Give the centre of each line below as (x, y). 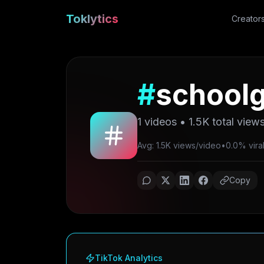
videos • (165, 122)
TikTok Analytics (129, 258)
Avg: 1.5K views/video (179, 145)
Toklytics (92, 19)
